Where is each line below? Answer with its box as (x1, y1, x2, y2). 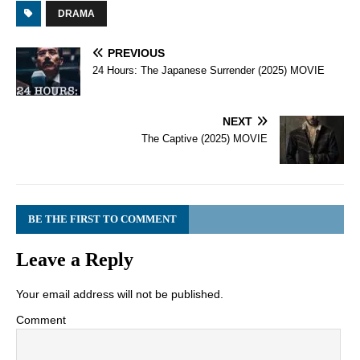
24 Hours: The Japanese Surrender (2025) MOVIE (92, 64, 325, 77)
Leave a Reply (16, 249, 133, 271)
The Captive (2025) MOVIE (141, 133, 268, 145)
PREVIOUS (108, 47, 165, 60)
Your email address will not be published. (16, 288, 223, 301)
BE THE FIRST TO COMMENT (28, 213, 177, 226)
